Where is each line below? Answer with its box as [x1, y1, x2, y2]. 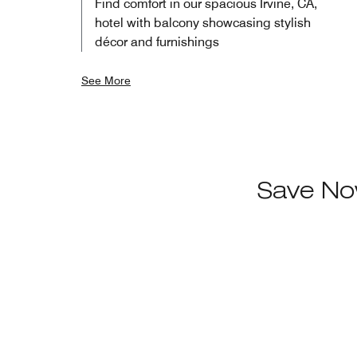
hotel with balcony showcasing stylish [95, 14, 311, 30]
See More [81, 73, 131, 87]
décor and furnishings [95, 33, 219, 49]
